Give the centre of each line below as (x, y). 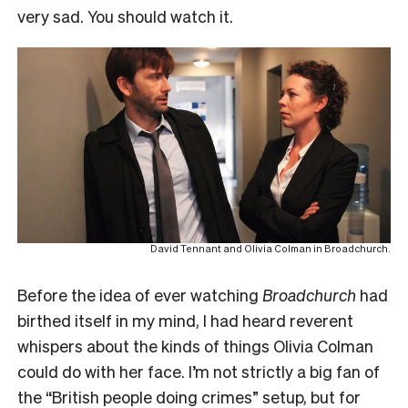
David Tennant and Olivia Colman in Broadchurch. (270, 249)
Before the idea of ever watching (140, 295)
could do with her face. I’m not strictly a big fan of (199, 372)
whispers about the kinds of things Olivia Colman (195, 346)
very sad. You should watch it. (125, 15)
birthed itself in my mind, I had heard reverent (185, 321)
